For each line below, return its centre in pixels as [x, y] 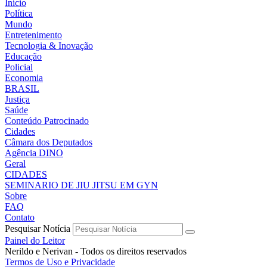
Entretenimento [33, 35]
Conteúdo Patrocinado [47, 120]
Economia [24, 77]
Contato [20, 217]
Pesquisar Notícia [38, 228]
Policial [19, 67]
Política [19, 13]
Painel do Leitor [35, 240]
